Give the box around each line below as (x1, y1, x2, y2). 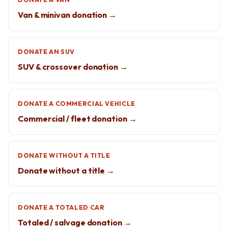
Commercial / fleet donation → (18, 113, 137, 124)
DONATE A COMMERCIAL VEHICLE (18, 100, 135, 107)
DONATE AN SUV (18, 48, 75, 55)
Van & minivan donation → (18, 10, 117, 20)
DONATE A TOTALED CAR (18, 204, 105, 211)
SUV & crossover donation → (18, 62, 128, 72)
